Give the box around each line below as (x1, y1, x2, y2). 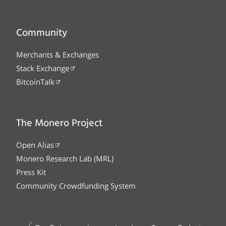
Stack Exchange (16, 63, 69, 73)
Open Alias (16, 139, 54, 150)
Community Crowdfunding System (16, 180, 136, 191)
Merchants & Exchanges (16, 49, 99, 60)
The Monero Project (16, 115, 102, 132)
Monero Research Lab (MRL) (16, 153, 114, 163)
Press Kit (16, 166, 46, 177)
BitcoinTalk (16, 76, 54, 87)
